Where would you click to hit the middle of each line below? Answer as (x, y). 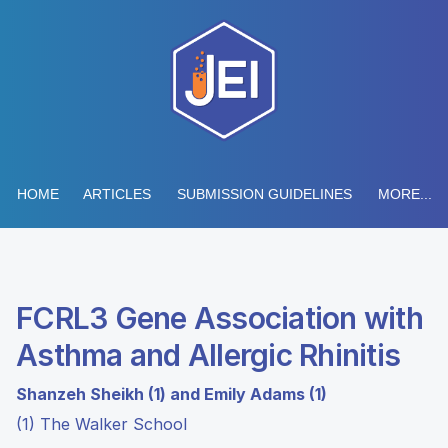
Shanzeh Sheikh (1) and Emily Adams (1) (171, 394)
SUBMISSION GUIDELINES (264, 194)
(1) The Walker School (101, 424)
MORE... (404, 194)
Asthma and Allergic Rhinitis (208, 355)
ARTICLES (116, 194)
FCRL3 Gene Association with (219, 318)
